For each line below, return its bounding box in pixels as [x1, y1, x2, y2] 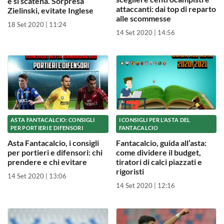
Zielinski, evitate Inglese [7, 5, 93, 15]
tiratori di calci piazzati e [115, 157, 202, 167]
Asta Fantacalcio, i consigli [7, 138, 99, 148]
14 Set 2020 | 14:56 [115, 28, 175, 37]
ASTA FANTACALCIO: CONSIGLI [10, 116, 95, 123]
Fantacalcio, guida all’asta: [115, 138, 206, 148]
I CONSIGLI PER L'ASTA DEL [118, 116, 190, 123]
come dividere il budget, [115, 147, 201, 157]
